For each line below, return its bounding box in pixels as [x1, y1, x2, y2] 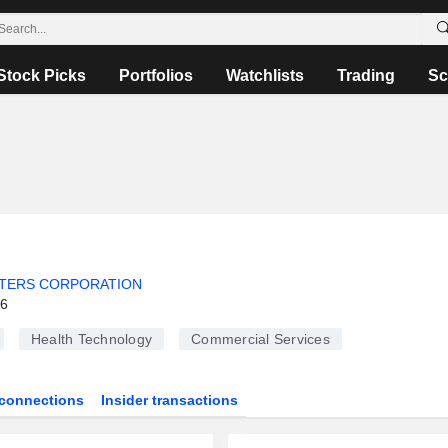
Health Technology [30, 331, 152, 347]
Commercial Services [191, 331, 330, 347]
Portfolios [118, 67, 193, 84]
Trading [336, 67, 395, 84]
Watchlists [225, 67, 304, 84]
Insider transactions [101, 392, 239, 408]
